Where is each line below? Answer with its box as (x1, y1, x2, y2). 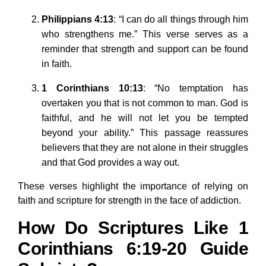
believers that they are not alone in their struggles (42, 142, 248, 153)
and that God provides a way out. (42, 157, 179, 168)
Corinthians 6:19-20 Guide (18, 239, 248, 259)
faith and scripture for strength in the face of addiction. (18, 195, 241, 206)
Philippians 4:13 (42, 14, 114, 25)
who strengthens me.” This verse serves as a (42, 29, 248, 40)
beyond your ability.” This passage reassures (42, 128, 248, 138)
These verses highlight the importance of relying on (18, 181, 248, 192)
